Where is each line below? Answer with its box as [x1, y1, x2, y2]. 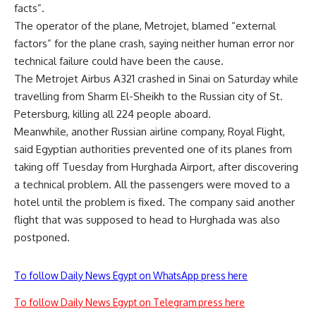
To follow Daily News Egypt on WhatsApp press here [14, 269, 248, 281]
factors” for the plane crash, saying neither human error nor [14, 36, 294, 50]
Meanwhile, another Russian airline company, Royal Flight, [14, 124, 285, 138]
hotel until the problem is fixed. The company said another [14, 195, 295, 209]
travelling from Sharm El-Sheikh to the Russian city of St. [14, 89, 283, 103]
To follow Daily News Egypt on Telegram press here [14, 296, 245, 308]
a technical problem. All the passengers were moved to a [14, 177, 290, 191]
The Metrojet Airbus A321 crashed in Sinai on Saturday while [14, 71, 298, 85]
